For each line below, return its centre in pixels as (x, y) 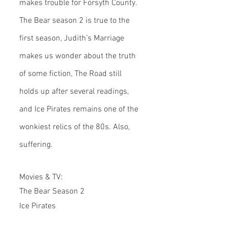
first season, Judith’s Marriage (73, 39)
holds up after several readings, (75, 92)
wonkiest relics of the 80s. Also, (75, 127)
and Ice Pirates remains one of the (80, 109)
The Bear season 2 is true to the (75, 21)
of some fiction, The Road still (71, 74)
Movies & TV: (41, 177)
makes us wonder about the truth (79, 56)
